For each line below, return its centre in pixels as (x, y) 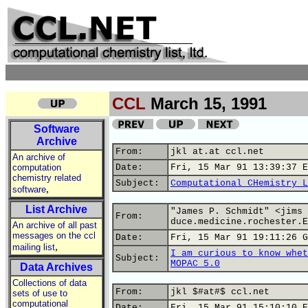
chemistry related (47, 178)
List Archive (56, 209)
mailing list (34, 247)
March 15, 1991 (206, 103)
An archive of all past (55, 225)
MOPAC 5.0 (195, 264)
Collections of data (49, 283)
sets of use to (40, 293)
